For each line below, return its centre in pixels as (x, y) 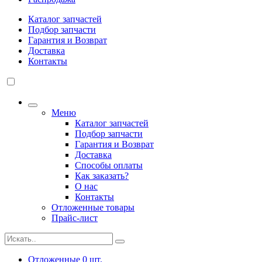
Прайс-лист (75, 218)
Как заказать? (102, 176)
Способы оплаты (109, 165)
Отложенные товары (93, 207)
